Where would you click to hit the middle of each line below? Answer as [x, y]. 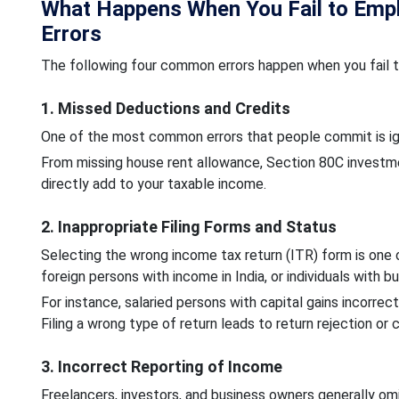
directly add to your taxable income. [155, 183]
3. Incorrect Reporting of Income [161, 366]
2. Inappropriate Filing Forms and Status [188, 226]
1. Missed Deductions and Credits [165, 108]
